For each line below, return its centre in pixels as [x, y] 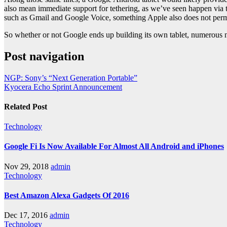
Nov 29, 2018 [26, 166]
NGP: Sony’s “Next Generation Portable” [71, 78]
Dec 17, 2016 [26, 215]
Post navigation [44, 56]
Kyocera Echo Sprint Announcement [63, 87]
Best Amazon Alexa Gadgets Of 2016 [67, 196]
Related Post [26, 106]
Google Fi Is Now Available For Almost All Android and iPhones [114, 146]
